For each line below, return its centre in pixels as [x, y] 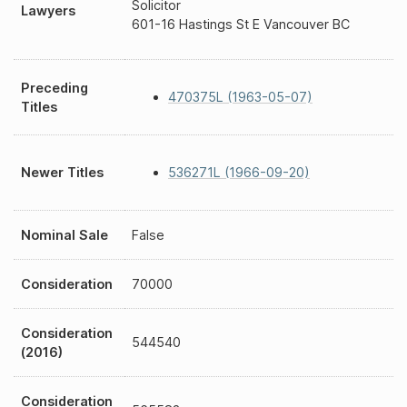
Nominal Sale [65, 235]
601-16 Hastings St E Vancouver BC [241, 24]
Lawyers [48, 10]
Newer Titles [62, 172]
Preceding [55, 88]
